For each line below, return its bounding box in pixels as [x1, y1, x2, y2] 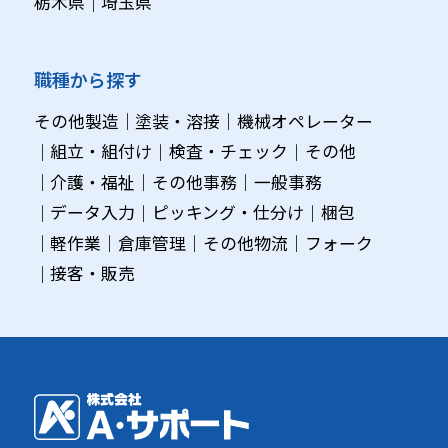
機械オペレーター [237, 108, 374, 133]
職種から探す [33, 65, 142, 92]
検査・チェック [169, 139, 289, 164]
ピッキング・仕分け [152, 200, 305, 225]
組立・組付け [50, 139, 153, 164]
